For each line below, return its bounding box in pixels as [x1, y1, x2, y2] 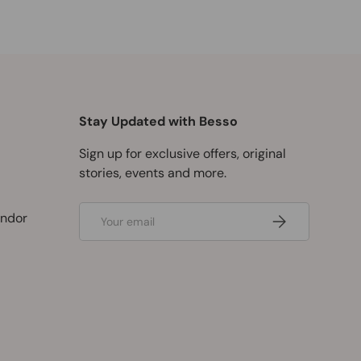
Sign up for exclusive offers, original [79, 145, 286, 163]
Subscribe [268, 210, 324, 226]
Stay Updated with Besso [79, 113, 238, 131]
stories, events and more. [79, 164, 226, 182]
